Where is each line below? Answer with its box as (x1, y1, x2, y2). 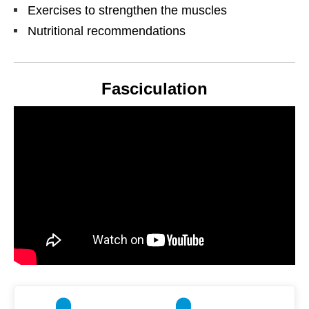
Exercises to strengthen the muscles (28, 3, 227, 18)
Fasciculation (101, 79, 208, 99)
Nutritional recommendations (28, 24, 186, 39)
